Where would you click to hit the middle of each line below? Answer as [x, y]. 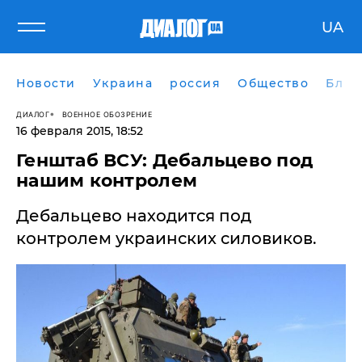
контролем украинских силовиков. [166, 238]
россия [195, 83]
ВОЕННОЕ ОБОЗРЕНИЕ [107, 114]
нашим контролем [107, 181]
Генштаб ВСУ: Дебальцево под [165, 160]
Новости [46, 83]
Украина [122, 83]
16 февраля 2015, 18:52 [80, 131]
